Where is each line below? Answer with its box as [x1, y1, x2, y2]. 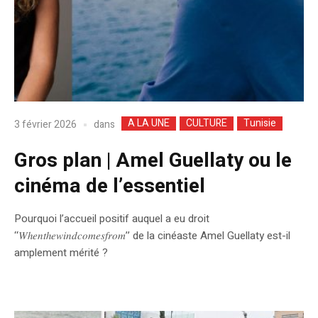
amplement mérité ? [14, 244, 108, 261]
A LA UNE [128, 115, 170, 131]
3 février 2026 [14, 117, 77, 133]
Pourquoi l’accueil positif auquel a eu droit [14, 210, 209, 226]
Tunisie [243, 115, 276, 131]
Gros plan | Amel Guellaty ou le [14, 146, 292, 175]
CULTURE [186, 115, 227, 131]
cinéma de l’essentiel [14, 171, 205, 201]
